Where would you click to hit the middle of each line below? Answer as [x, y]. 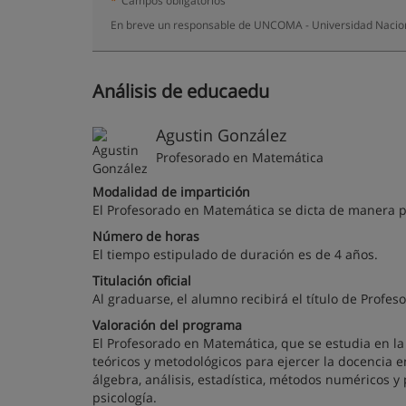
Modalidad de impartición [171, 192]
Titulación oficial [142, 280]
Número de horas [146, 236]
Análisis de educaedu [181, 91]
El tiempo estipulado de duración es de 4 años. [235, 254]
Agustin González [221, 135]
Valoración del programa [167, 325]
